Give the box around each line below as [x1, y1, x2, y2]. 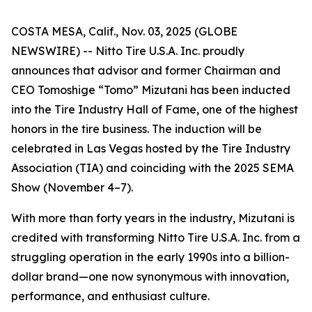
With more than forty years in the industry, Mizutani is [11, 211, 295, 225]
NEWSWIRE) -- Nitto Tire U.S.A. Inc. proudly [11, 44, 244, 58]
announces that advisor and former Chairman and [11, 63, 281, 77]
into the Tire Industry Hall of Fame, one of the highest [11, 102, 298, 116]
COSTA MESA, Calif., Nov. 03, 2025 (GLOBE [11, 24, 237, 38]
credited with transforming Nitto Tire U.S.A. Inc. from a [11, 231, 300, 244]
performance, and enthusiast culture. [11, 289, 210, 303]
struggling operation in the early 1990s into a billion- [11, 250, 290, 264]
